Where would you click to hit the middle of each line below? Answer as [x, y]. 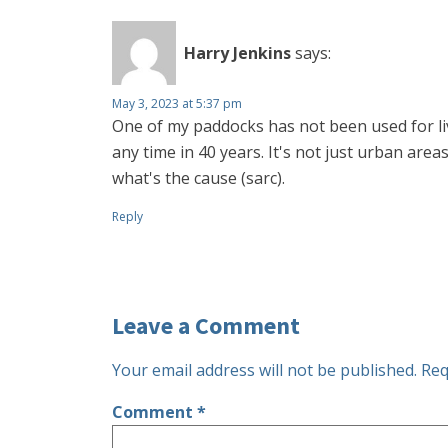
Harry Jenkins [237, 52]
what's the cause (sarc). [198, 178]
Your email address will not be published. [264, 370]
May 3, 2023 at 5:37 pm [177, 103]
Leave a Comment [206, 325]
